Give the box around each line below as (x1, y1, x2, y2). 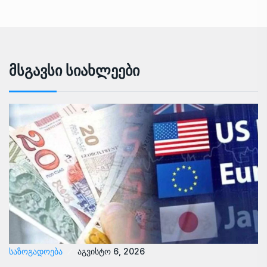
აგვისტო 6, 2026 (77, 246, 145, 257)
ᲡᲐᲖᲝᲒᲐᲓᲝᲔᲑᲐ (9, 246, 63, 257)
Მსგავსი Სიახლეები (9, 61, 139, 79)
